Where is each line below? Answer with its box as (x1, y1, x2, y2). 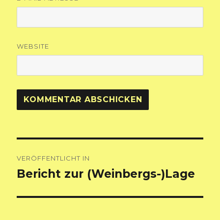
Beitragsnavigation (16, 141, 136, 157)
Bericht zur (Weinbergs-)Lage (17, 166, 195, 181)
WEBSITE (17, 42, 50, 50)
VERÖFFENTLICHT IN (17, 154, 90, 162)
